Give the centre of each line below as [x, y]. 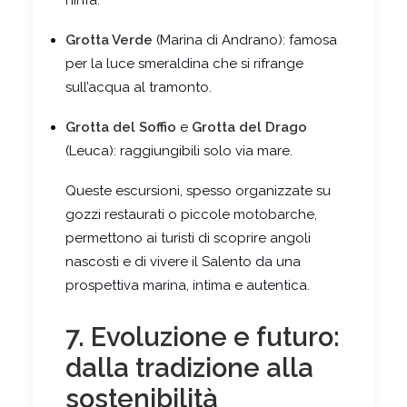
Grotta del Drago [249, 128]
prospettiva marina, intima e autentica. [188, 286]
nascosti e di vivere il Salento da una [183, 262]
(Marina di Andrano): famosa [245, 40]
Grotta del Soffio [121, 128]
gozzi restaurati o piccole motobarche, [191, 215]
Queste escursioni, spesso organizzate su [198, 191]
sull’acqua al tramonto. [139, 88]
